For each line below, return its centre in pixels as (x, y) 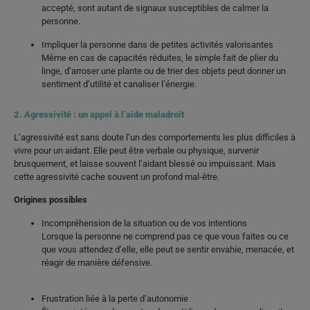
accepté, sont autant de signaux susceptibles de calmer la (155, 8)
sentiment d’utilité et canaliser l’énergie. (119, 84)
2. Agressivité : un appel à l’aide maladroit (99, 114)
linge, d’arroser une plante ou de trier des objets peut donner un (164, 71)
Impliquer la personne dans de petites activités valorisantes (157, 44)
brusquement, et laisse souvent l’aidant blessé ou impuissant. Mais (145, 163)
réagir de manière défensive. (97, 262)
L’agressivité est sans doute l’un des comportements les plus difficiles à (155, 137)
